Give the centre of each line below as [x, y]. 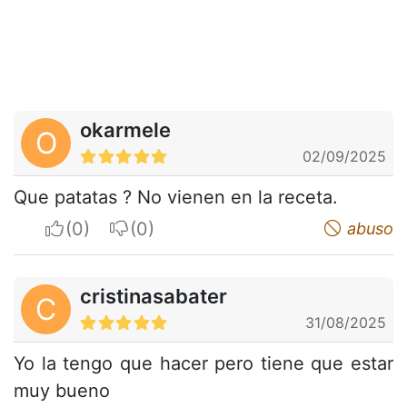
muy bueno [62, 390]
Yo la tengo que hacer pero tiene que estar [203, 363]
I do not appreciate [210, 228]
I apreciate [109, 228]
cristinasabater [154, 296]
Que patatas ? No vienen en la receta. [176, 197]
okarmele [125, 129]
